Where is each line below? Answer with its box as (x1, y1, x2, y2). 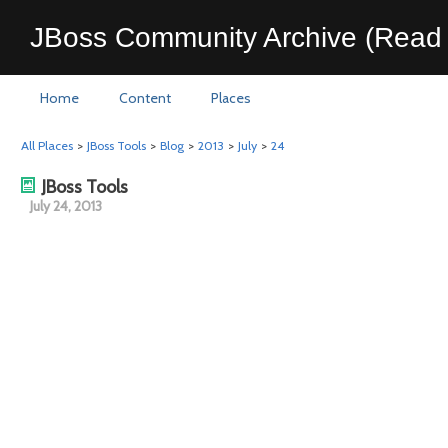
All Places (21, 138, 73, 153)
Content (119, 89, 171, 107)
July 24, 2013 (30, 197, 102, 215)
